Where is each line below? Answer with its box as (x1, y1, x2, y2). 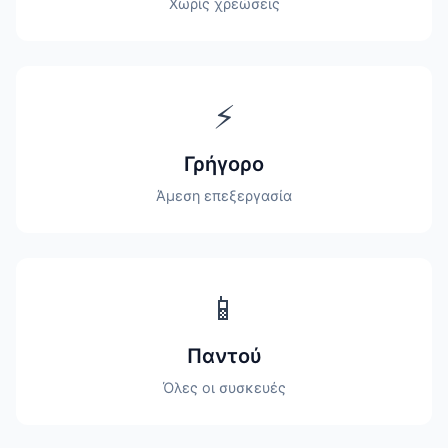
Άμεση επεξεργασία (156, 186, 292, 206)
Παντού (186, 342, 262, 370)
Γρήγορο (184, 150, 264, 178)
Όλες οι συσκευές (162, 378, 286, 398)
